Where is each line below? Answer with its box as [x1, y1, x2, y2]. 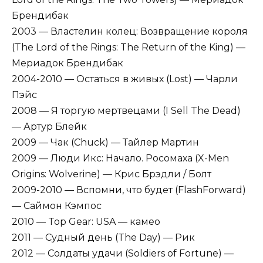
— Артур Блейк [12, 121, 87, 133]
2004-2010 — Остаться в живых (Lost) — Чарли [12, 73, 238, 85]
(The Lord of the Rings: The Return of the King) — [12, 42, 245, 53]
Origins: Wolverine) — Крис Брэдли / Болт [12, 168, 211, 180]
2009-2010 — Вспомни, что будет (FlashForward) [12, 184, 246, 196]
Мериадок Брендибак [12, 58, 123, 69]
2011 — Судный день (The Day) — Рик [12, 232, 195, 244]
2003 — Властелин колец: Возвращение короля [12, 26, 248, 38]
